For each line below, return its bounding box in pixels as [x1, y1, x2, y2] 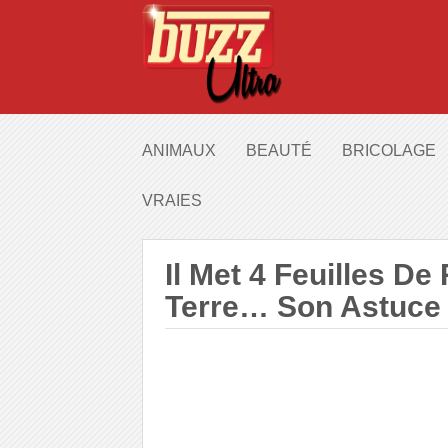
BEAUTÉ [246, 142, 312, 159]
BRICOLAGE [342, 142, 436, 159]
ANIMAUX [142, 142, 216, 159]
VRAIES [142, 192, 202, 209]
